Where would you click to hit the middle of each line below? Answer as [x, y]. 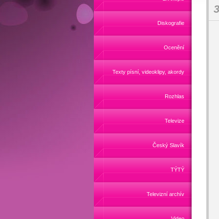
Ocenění [174, 47]
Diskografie [171, 23]
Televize [175, 121]
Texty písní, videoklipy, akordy [148, 72]
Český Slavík [168, 145]
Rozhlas [175, 96]
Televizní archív [165, 194]
